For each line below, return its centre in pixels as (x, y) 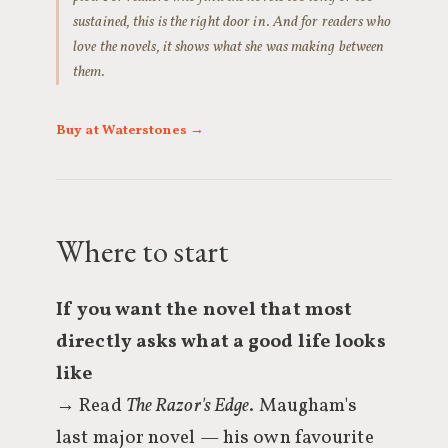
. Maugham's (303, 406)
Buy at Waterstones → (130, 130)
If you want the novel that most (204, 310)
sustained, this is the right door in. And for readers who (232, 22)
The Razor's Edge (187, 406)
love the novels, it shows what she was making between (229, 47)
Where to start (142, 251)
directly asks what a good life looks (221, 342)
